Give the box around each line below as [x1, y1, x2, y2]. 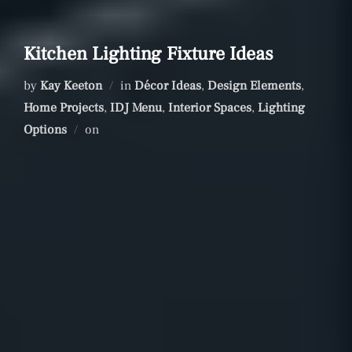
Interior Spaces [168, 100, 251, 116]
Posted [98, 121, 134, 137]
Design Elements [207, 78, 301, 94]
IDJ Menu [110, 100, 162, 116]
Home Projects [24, 100, 104, 116]
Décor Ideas [134, 78, 201, 94]
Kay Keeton [40, 78, 102, 94]
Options [24, 122, 67, 138]
